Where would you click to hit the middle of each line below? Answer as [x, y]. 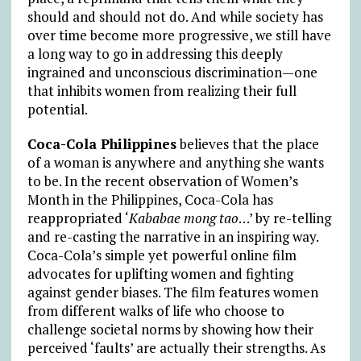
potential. [57, 109]
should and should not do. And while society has [175, 16]
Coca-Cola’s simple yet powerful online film [162, 255]
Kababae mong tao [183, 218]
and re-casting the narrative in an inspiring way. [172, 236]
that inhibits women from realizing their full [162, 90]
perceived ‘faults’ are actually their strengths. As [176, 347]
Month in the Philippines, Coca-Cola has [150, 199]
